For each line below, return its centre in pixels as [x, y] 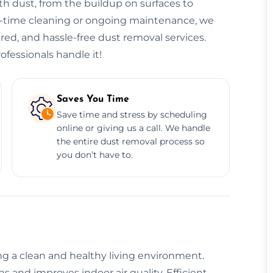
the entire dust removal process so [130, 141]
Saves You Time [93, 99]
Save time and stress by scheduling [132, 114]
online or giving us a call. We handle [133, 128]
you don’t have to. [94, 154]
